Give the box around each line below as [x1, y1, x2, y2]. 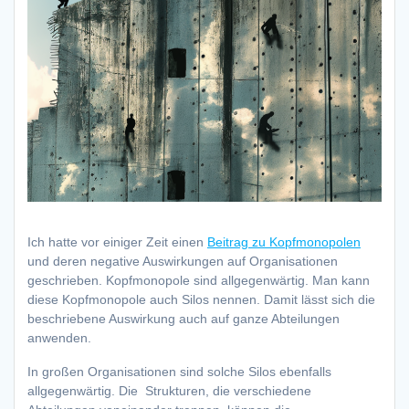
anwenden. [27, 330, 95, 346]
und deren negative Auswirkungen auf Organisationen [27, 254, 338, 269]
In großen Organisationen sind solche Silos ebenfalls [27, 364, 331, 380]
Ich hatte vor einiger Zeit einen [27, 235, 207, 250]
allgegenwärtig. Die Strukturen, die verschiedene [27, 383, 311, 399]
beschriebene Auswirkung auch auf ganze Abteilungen [27, 311, 340, 327]
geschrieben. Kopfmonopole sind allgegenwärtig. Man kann [27, 273, 370, 288]
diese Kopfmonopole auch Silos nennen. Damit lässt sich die [27, 292, 375, 308]
